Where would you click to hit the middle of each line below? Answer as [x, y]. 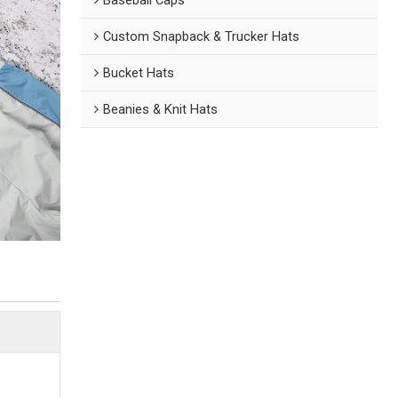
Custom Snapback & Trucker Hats [202, 36]
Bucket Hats [139, 72]
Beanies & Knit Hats [161, 109]
